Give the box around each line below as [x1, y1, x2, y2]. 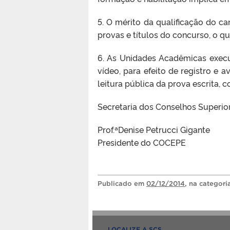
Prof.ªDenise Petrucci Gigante [98, 123, 210, 135]
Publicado [98, 179, 134, 187]
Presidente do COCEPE [98, 136, 186, 148]
